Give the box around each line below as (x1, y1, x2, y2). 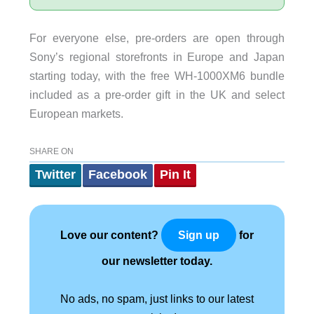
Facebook (88, 167, 147, 182)
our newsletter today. (102, 254, 212, 267)
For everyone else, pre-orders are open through (29, 32, 285, 45)
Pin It (159, 167, 191, 182)
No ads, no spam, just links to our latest (60, 292, 254, 305)
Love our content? (60, 228, 161, 241)
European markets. (29, 107, 123, 121)
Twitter (34, 167, 76, 182)
